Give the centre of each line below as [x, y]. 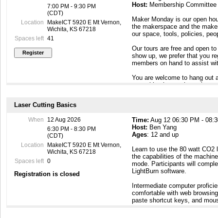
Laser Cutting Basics [45, 105]
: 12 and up [163, 135]
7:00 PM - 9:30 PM [71, 6]
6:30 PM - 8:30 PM [71, 129]
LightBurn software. [159, 171]
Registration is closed [47, 174]
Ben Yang [162, 127]
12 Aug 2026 [64, 120]
